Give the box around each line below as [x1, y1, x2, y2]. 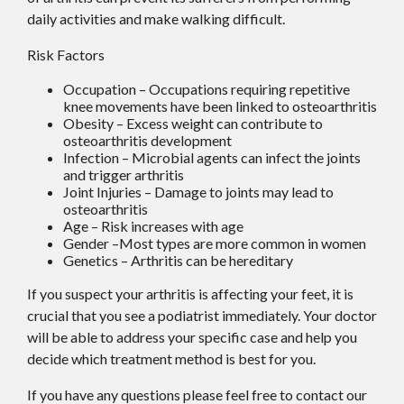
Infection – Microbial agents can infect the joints [63, 149, 361, 167]
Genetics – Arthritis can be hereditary [63, 252, 293, 270]
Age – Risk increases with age [63, 217, 243, 235]
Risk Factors [27, 46, 105, 64]
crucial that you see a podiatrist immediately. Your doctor [27, 307, 377, 325]
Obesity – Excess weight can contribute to [63, 115, 323, 133]
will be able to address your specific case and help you [27, 328, 357, 346]
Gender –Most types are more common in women [63, 234, 366, 252]
